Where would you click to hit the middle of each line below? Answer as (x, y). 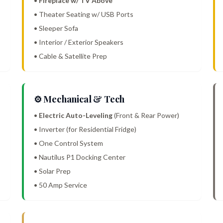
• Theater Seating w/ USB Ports (83, 14)
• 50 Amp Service (60, 185)
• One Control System (68, 143)
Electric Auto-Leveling (75, 115)
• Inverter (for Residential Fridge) (85, 129)
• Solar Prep (52, 171)
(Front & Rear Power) (146, 115)
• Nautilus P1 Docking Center (79, 157)
